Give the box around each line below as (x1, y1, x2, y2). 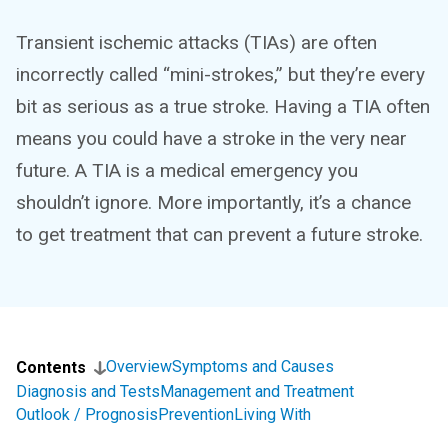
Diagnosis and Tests (16, 382, 160, 401)
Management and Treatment (160, 382, 354, 401)
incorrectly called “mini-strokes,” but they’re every (16, 63, 425, 86)
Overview (106, 357, 172, 376)
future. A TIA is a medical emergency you (16, 159, 358, 182)
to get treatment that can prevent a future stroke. (16, 223, 423, 246)
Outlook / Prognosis (16, 405, 158, 424)
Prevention (158, 405, 234, 424)
